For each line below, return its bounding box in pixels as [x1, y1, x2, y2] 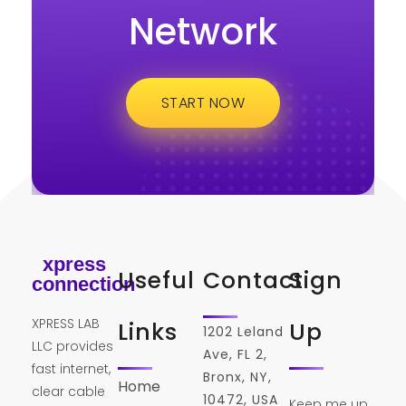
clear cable [32, 382, 105, 401]
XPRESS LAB [32, 314, 100, 333]
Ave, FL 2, [203, 344, 267, 363]
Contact [203, 264, 304, 296]
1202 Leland [203, 322, 284, 341]
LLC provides [32, 336, 113, 355]
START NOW [160, 92, 246, 113]
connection [32, 272, 135, 295]
